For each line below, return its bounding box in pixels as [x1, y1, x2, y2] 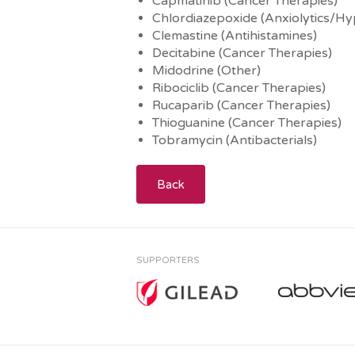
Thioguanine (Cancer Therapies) [152, 114, 342, 131]
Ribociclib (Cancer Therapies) [152, 79, 326, 96]
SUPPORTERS [136, 254, 200, 265]
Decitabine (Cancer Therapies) [152, 44, 332, 61]
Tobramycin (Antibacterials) [152, 132, 317, 148]
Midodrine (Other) [152, 62, 261, 78]
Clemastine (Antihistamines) [152, 27, 317, 44]
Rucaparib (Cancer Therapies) [152, 97, 330, 113]
